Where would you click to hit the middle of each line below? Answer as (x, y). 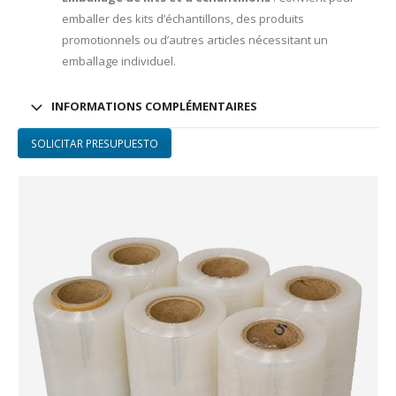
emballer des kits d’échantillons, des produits (183, 18)
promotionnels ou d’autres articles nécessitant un (194, 39)
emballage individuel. (118, 61)
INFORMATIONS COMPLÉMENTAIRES (154, 106)
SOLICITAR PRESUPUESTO (94, 143)
